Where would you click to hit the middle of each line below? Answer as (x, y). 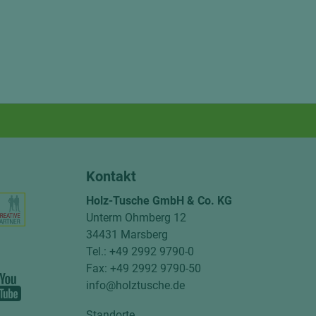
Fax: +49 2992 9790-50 (143, 268)
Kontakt (111, 176)
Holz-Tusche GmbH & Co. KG (159, 201)
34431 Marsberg (127, 235)
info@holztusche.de (135, 285)
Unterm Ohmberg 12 (136, 218)
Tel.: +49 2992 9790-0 (140, 251)
